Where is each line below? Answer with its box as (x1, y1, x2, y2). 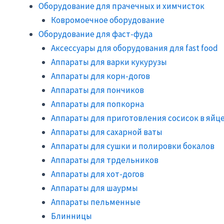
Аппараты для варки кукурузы (51, 56, 167, 67)
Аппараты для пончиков (51, 84, 144, 95)
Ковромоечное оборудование (51, 14, 164, 25)
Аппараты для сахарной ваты (51, 126, 162, 137)
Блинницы (51, 210, 92, 221)
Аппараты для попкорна (51, 98, 144, 109)
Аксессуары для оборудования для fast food (51, 42, 218, 53)
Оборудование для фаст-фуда (38, 28, 152, 39)
